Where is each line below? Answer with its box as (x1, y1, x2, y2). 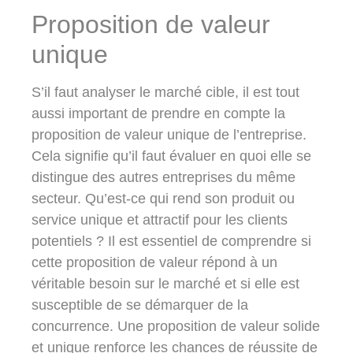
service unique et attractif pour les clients (32, 212, 288, 229)
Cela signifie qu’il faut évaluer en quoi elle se (32, 148, 311, 165)
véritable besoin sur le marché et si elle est (32, 276, 299, 292)
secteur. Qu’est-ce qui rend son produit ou (32, 191, 295, 207)
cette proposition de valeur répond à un (32, 255, 277, 271)
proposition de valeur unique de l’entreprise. (32, 127, 307, 143)
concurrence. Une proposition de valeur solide (32, 318, 320, 335)
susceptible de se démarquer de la (32, 297, 248, 314)
